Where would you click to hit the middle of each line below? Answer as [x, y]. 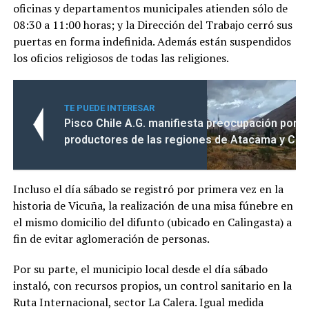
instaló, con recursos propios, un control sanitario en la [152, 286]
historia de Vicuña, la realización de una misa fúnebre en [153, 206]
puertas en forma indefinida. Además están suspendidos [152, 41]
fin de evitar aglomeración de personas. [111, 239]
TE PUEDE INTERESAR [109, 108]
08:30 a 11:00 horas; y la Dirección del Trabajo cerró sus [152, 25]
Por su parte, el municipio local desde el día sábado [140, 269]
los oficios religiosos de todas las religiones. [121, 58]
